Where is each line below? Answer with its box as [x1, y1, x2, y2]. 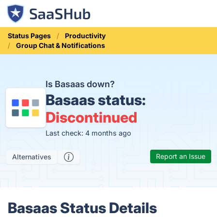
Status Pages [8, 31, 51, 40]
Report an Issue [156, 152, 205, 160]
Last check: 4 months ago [45, 129, 131, 137]
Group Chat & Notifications [16, 41, 105, 49]
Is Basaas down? [45, 79, 115, 89]
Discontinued [45, 108, 137, 126]
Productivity [65, 31, 106, 40]
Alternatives [12, 153, 51, 161]
